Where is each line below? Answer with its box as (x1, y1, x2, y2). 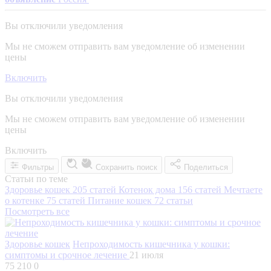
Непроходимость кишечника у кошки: (73, 238, 230, 249)
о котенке (5, 195, 47, 206)
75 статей (47, 195, 85, 206)
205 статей (73, 184, 116, 195)
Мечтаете (224, 184, 263, 195)
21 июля (129, 249, 163, 260)
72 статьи (154, 195, 193, 206)
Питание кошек (88, 195, 154, 206)
